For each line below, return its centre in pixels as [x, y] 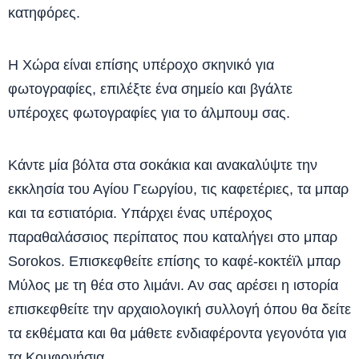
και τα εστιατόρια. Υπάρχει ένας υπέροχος [140, 213]
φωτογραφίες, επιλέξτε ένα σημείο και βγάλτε [150, 89]
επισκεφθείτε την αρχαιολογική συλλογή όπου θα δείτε [179, 309]
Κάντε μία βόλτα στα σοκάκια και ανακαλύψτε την [163, 165]
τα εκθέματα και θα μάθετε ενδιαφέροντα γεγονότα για [177, 333]
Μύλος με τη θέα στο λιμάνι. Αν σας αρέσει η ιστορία [173, 285]
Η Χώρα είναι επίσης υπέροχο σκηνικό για [141, 65]
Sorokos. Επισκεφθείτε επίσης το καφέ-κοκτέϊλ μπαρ [174, 261]
